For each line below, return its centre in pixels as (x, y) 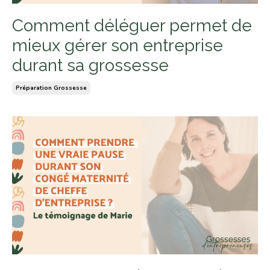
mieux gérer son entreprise (118, 45)
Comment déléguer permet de (132, 25)
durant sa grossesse (90, 65)
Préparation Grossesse (51, 88)
